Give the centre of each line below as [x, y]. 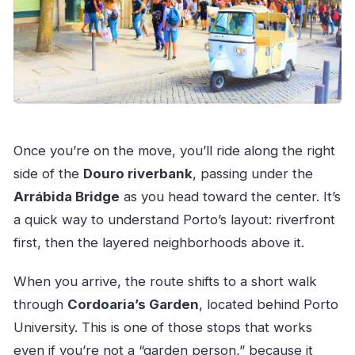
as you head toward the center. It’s [230, 197]
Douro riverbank [137, 174]
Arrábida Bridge [66, 197]
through [40, 305]
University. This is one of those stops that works [162, 328]
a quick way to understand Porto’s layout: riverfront [174, 220]
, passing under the [252, 174]
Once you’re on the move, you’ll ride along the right [174, 151]
